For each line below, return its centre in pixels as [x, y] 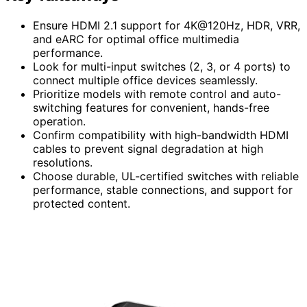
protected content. [82, 203]
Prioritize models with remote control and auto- [157, 94]
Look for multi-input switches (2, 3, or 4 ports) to [162, 66]
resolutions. [63, 162]
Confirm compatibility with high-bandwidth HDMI [161, 135]
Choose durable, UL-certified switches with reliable [166, 176]
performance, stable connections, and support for [163, 189]
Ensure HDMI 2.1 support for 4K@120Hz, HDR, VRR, [167, 25]
